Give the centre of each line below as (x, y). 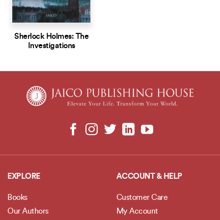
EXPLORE (24, 177)
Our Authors (28, 211)
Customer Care (142, 198)
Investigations (51, 46)
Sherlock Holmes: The (52, 37)
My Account (137, 211)
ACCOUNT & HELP (149, 177)
